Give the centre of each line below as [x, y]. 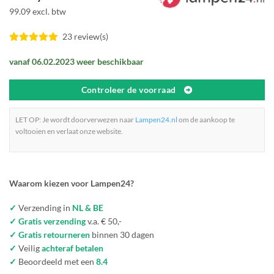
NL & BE [88, 208]
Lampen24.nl [156, 119]
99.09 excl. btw [38, 12]
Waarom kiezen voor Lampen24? [72, 183]
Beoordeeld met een [56, 262]
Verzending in [44, 208]
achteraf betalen [72, 248]
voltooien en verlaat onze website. [69, 131]
